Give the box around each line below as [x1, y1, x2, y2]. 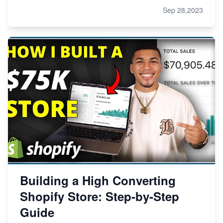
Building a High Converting [20, 171, 176, 189]
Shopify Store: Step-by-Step [20, 187, 179, 205]
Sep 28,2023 [163, 4, 203, 15]
